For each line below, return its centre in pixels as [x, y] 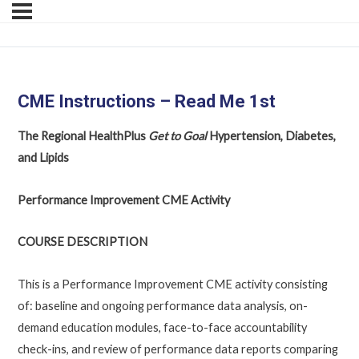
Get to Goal [177, 136]
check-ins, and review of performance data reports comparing [177, 349]
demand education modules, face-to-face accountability [162, 327]
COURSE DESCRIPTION [82, 242]
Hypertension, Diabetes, [271, 136]
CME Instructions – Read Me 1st [146, 101]
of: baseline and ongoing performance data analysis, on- [162, 305]
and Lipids [43, 158]
